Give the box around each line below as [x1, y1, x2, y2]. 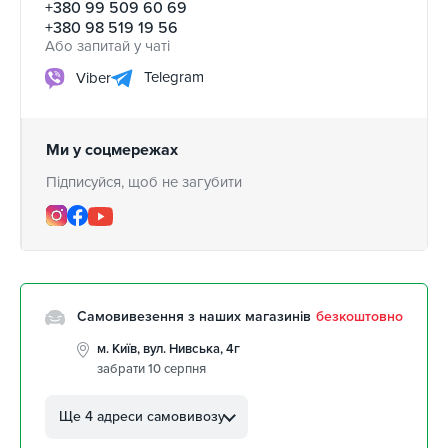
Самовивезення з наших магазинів [77, 308, 311, 326]
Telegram [140, 68, 204, 87]
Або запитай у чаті [45, 37, 170, 56]
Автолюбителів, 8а [97, 405, 207, 422]
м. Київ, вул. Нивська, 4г [97, 341, 240, 358]
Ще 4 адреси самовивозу [59, 408, 225, 426]
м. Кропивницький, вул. [97, 389, 235, 406]
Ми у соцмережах [46, 140, 178, 161]
